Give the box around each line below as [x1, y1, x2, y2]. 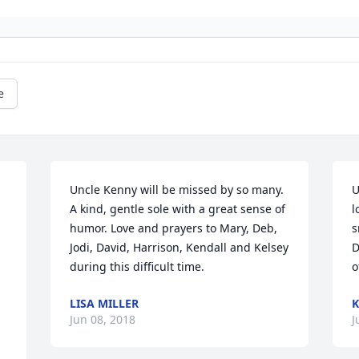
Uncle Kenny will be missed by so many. [70, 182, 284, 198]
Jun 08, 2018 [70, 312, 136, 328]
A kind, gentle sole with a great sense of [70, 201, 286, 217]
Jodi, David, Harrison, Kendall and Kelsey [70, 240, 289, 256]
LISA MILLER [70, 296, 139, 312]
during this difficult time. [70, 259, 205, 275]
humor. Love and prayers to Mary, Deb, [70, 220, 278, 236]
